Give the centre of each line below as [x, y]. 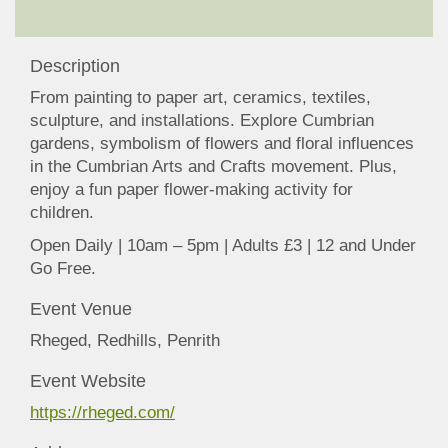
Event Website [88, 381]
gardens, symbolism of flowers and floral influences [222, 144]
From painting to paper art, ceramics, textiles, [200, 98]
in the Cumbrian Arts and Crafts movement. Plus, [213, 167]
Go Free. [63, 269]
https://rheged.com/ [102, 413]
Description [75, 66]
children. [62, 213]
